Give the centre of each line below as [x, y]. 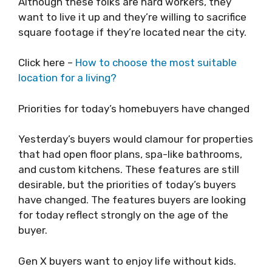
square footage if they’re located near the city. [132, 32]
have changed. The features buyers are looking [132, 200]
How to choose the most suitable [156, 63]
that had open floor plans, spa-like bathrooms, [130, 154]
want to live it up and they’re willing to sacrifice [132, 17]
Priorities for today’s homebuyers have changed [134, 108]
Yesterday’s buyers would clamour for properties [136, 139]
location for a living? [67, 78]
